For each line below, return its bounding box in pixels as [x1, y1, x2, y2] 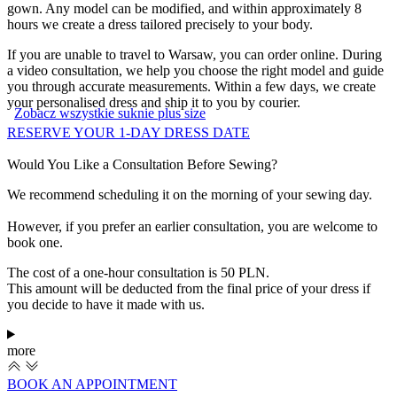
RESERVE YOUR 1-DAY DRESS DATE [7, 124, 250, 140]
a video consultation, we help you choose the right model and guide [7, 62, 384, 78]
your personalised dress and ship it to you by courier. [7, 94, 300, 110]
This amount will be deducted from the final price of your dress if [7, 280, 370, 296]
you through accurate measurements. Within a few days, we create [7, 78, 376, 94]
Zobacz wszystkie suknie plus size [14, 105, 206, 121]
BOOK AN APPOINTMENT [7, 376, 177, 392]
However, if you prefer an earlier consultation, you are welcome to [7, 218, 378, 234]
